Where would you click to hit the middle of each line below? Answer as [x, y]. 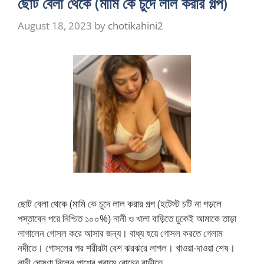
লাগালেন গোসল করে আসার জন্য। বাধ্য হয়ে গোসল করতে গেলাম [120, 233]
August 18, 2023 [55, 25]
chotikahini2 [136, 25]
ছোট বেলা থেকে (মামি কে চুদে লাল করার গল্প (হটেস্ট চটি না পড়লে [120, 203]
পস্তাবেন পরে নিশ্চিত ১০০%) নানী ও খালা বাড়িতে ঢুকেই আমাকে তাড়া [127, 218]
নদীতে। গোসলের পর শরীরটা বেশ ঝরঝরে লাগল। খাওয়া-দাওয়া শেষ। [126, 247]
